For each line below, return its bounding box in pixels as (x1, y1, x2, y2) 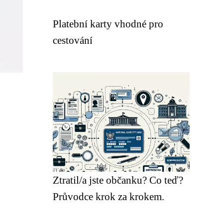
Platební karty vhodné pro (53, 18, 163, 29)
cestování (53, 34, 93, 46)
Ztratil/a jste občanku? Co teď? (53, 174, 183, 186)
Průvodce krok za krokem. (53, 191, 164, 202)
